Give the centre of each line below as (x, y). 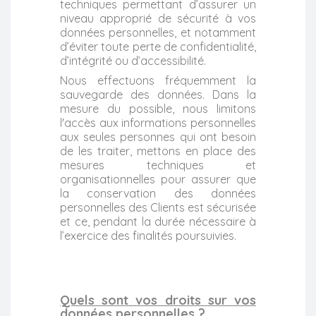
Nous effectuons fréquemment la (158, 80)
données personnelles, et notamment (158, 32)
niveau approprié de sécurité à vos (158, 18)
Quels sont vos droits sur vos (158, 300)
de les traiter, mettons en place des (158, 151)
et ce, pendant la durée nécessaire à (158, 221)
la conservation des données (158, 193)
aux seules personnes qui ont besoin (158, 136)
